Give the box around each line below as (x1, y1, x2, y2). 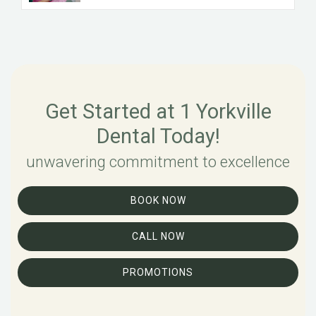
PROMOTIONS (123, 266, 193, 278)
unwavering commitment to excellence (26, 152, 290, 171)
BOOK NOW (130, 194, 186, 206)
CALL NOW (131, 230, 185, 242)
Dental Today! (96, 123, 220, 148)
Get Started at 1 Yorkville (44, 99, 272, 123)
